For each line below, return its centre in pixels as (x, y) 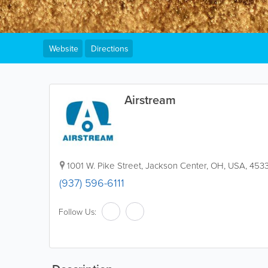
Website (64, 48)
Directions (110, 48)
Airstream (150, 100)
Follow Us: (77, 211)
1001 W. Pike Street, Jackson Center (137, 165)
